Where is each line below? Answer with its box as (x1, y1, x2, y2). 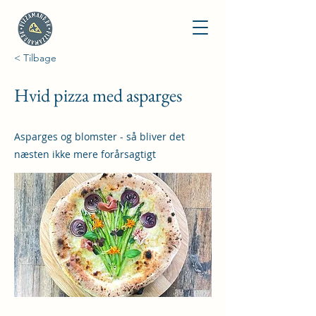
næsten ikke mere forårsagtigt (14, 147, 156, 161)
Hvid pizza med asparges (14, 83, 182, 107)
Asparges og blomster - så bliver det (14, 130, 185, 143)
